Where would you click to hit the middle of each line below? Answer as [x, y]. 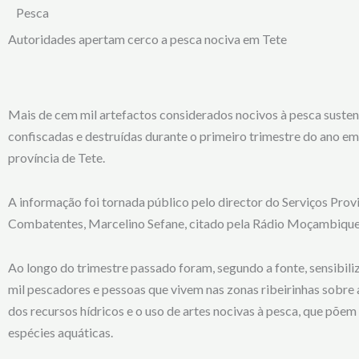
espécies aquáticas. [61, 332]
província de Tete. [56, 157]
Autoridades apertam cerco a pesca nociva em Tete [147, 39]
